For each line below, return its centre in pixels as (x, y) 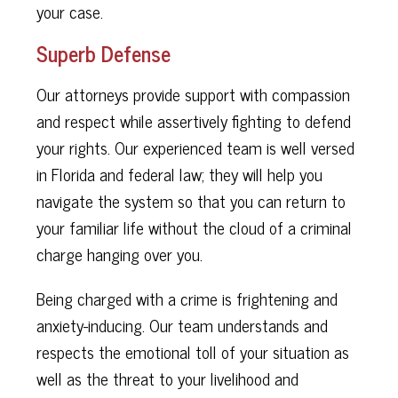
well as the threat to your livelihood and (167, 378)
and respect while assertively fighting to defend (193, 121)
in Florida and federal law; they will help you (179, 174)
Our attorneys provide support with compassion (193, 94)
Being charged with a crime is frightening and (187, 298)
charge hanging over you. (119, 254)
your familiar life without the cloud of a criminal (194, 227)
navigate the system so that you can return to (191, 201)
